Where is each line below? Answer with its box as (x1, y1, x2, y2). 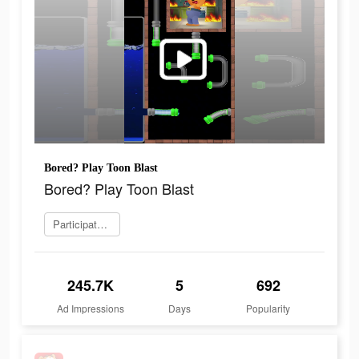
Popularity (246, 301, 291, 316)
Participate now (97, 216, 107, 232)
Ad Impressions (57, 301, 125, 316)
